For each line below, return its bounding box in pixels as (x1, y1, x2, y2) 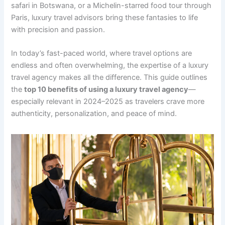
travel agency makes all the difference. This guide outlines (11, 73, 208, 82)
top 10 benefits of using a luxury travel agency (24, 85, 189, 94)
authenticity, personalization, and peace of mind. (11, 109, 177, 119)
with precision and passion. (11, 25, 105, 34)
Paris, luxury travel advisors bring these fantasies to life (11, 13, 198, 22)
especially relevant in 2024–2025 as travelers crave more (11, 97, 205, 106)
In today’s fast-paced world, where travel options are (11, 49, 192, 58)
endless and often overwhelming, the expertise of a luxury (11, 61, 209, 70)
